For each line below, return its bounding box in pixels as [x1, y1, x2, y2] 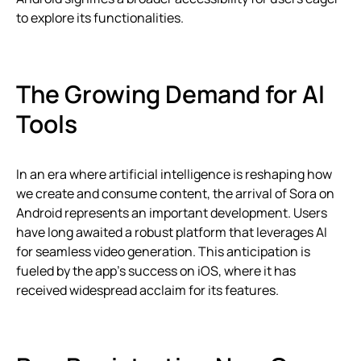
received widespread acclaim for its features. [16, 280, 279, 299]
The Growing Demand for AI [16, 77, 325, 110]
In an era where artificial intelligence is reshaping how [16, 164, 332, 183]
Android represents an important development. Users [16, 203, 327, 222]
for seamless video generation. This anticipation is [16, 242, 310, 260]
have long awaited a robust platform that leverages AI [16, 222, 327, 241]
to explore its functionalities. [16, 8, 184, 27]
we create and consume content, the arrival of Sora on [16, 184, 334, 202]
